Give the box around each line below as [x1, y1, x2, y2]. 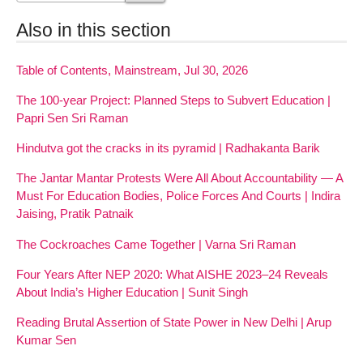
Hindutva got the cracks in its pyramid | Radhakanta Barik [16, 141, 320, 156]
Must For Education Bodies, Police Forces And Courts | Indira [16, 189, 340, 203]
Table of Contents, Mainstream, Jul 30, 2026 [16, 62, 248, 77]
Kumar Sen [16, 333, 76, 347]
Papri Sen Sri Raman [16, 111, 128, 126]
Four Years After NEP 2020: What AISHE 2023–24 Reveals [16, 267, 328, 281]
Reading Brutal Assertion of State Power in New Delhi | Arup [16, 315, 331, 329]
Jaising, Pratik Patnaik [16, 207, 134, 221]
